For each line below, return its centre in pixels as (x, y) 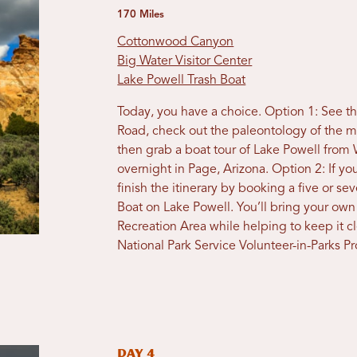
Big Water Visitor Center (185, 62)
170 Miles (141, 15)
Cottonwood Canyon (176, 43)
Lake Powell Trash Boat (182, 81)
